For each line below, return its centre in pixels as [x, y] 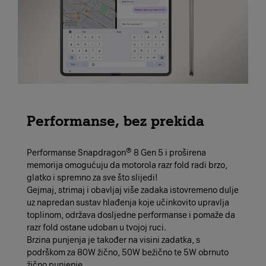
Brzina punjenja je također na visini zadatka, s [113, 240]
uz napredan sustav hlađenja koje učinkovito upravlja [128, 203]
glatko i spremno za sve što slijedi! [92, 178]
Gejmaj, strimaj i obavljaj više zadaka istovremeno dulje [133, 191]
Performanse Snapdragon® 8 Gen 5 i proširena [116, 153]
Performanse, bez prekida [115, 121]
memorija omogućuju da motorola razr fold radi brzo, [127, 166]
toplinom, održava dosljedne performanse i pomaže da [131, 216]
